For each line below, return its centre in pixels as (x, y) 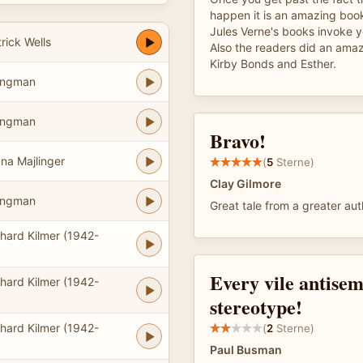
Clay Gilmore (246, 184)
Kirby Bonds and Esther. (273, 64)
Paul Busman (246, 350)
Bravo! (238, 141)
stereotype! (256, 307)
